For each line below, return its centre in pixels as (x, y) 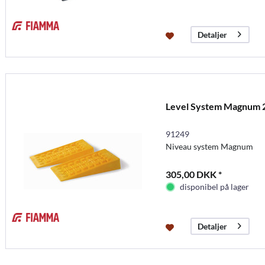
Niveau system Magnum (209, 146)
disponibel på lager (214, 186)
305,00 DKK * (193, 174)
